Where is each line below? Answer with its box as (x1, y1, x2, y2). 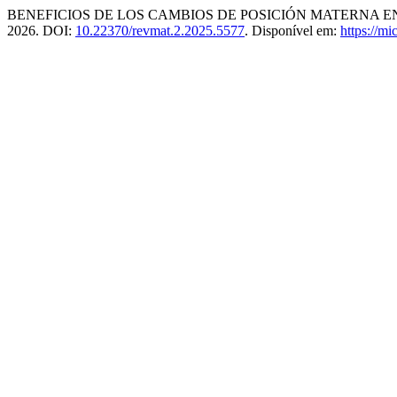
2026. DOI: (7, 23, 75, 38)
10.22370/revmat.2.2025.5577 (75, 23, 245, 38)
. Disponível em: (245, 23, 340, 38)
